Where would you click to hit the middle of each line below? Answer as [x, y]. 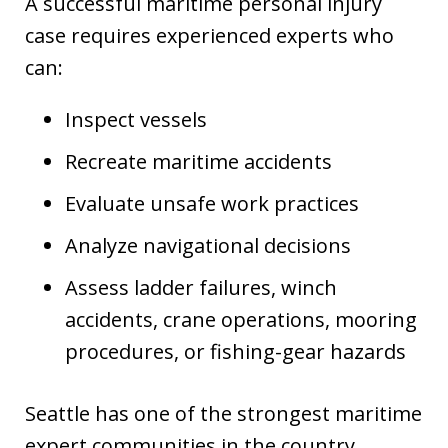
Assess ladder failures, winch [201, 287]
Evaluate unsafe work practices [212, 203]
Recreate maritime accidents [198, 161]
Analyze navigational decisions [208, 245]
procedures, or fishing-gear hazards [235, 351]
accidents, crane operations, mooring [241, 319]
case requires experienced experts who [209, 35]
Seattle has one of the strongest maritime [223, 413]
